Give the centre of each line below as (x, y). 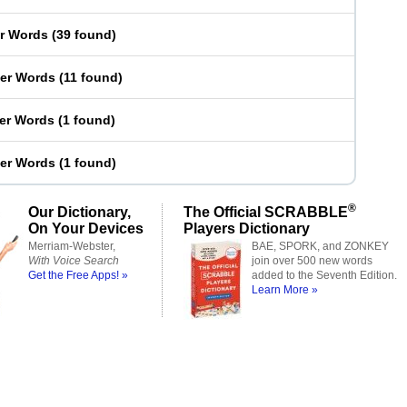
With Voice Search (74, 261)
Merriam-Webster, (72, 246)
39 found (84, 35)
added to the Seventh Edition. (324, 275)
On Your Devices (86, 228)
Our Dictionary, (79, 212)
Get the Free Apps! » (78, 275)
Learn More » (285, 290)
